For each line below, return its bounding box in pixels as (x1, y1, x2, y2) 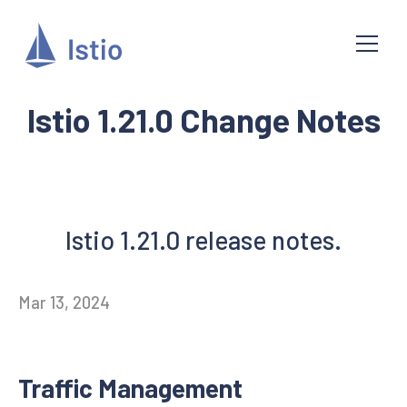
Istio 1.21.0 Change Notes (26, 100, 381, 139)
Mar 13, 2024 (18, 293, 110, 313)
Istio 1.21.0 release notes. (65, 224, 342, 255)
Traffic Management (18, 372, 243, 403)
